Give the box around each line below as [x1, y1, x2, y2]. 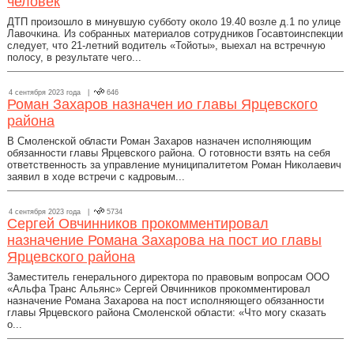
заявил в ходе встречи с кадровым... [7, 171, 185, 183]
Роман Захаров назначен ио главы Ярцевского [7, 96, 318, 112]
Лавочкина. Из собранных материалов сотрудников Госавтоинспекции [7, 28, 343, 40]
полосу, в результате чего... [7, 51, 141, 63]
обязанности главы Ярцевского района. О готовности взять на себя [7, 147, 330, 159]
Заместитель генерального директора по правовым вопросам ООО [7, 271, 330, 283]
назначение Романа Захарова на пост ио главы [7, 232, 322, 248]
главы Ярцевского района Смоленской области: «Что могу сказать [7, 307, 326, 318]
